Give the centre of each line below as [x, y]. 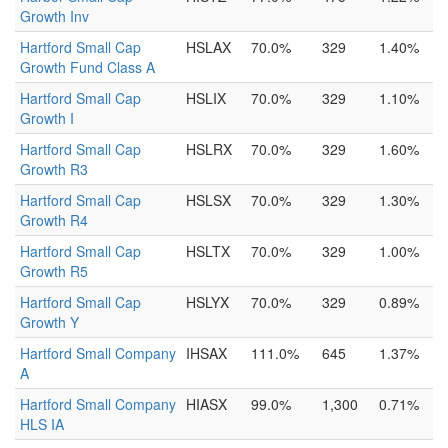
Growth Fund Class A [87, 67]
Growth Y [49, 322]
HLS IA [42, 424]
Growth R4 [54, 220]
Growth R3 [54, 169]
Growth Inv [54, 16]
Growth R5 [54, 271]
